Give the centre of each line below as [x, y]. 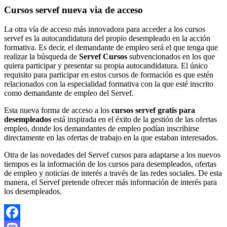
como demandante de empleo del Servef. [69, 93]
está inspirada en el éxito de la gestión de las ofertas [134, 120]
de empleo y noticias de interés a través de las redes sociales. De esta [113, 173]
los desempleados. [33, 192]
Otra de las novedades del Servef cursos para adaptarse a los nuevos [112, 155]
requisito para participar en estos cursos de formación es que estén [109, 75]
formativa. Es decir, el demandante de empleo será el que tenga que [111, 48]
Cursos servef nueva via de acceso [73, 10]
